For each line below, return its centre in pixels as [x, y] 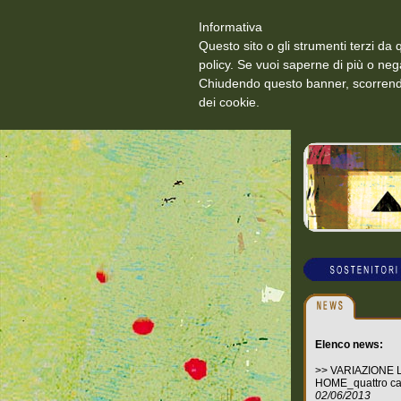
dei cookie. [229, 102]
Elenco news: [349, 345]
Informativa [230, 27]
